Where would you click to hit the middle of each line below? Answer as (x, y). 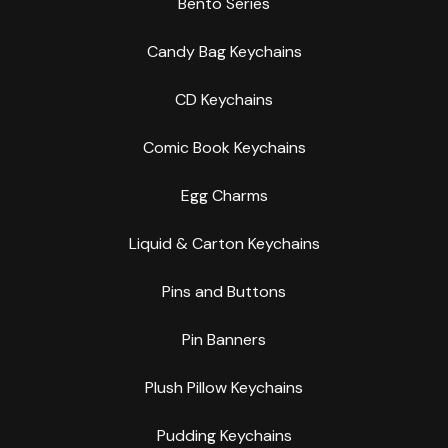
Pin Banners (224, 340)
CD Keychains (224, 100)
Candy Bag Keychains (224, 52)
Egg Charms (224, 196)
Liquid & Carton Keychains (224, 244)
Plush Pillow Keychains (224, 388)
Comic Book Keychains (224, 148)
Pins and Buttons (224, 292)
